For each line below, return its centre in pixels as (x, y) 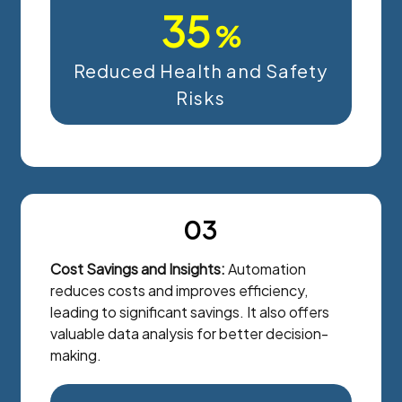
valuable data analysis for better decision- (190, 333)
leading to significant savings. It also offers (190, 311)
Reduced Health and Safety (201, 70)
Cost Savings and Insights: (138, 268)
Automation (266, 268)
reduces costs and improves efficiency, (179, 290)
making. (76, 354)
